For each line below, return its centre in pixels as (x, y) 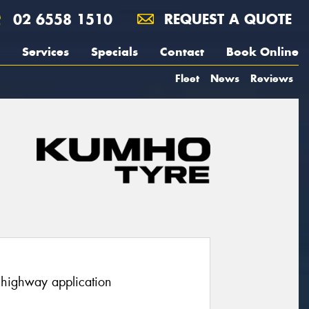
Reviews (272, 78)
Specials (114, 52)
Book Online (262, 52)
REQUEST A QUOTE (226, 19)
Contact (182, 52)
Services (46, 52)
